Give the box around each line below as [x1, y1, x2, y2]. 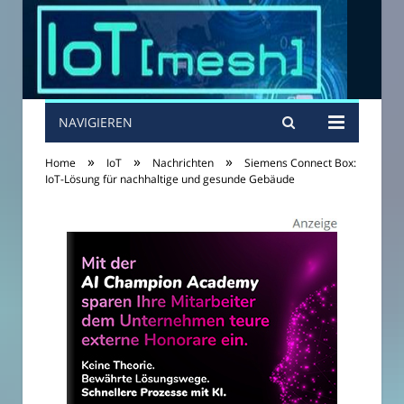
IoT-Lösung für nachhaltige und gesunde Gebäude [45, 171, 295, 187]
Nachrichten [152, 155, 214, 170]
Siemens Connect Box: [244, 155, 356, 170]
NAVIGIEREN [59, 114, 133, 131]
